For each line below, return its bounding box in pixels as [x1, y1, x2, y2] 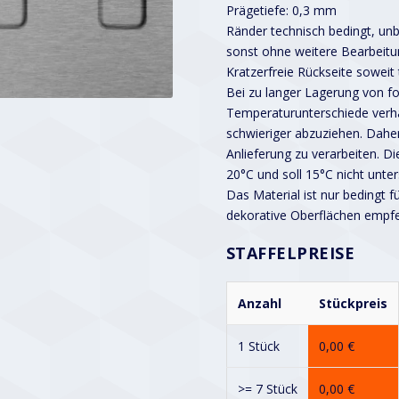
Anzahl [237, 294, 281, 312]
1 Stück [237, 337, 280, 354]
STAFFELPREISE [225, 241, 355, 264]
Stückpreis [318, 294, 387, 312]
